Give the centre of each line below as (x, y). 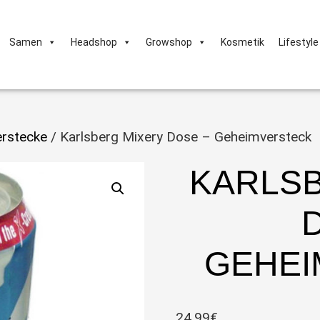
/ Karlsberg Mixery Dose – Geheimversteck (179, 137)
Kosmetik (242, 42)
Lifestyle (299, 42)
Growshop (169, 42)
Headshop (94, 42)
